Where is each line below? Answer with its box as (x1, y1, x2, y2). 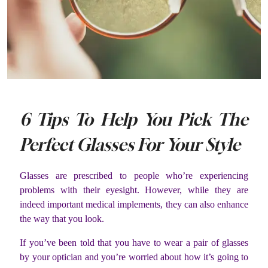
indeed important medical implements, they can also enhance (20, 199, 248, 210)
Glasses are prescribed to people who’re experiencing (20, 170, 248, 181)
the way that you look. (20, 214, 104, 224)
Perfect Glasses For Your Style (20, 135, 240, 155)
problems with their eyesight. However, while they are (20, 185, 248, 196)
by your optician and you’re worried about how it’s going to (20, 252, 248, 263)
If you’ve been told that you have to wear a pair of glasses (20, 237, 248, 248)
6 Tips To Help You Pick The (20, 109, 248, 130)
